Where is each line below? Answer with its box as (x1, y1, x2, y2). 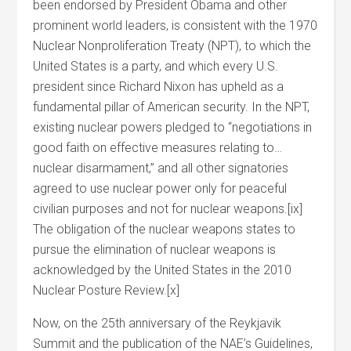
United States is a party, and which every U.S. (33, 59, 279, 74)
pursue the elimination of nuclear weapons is (33, 242, 277, 257)
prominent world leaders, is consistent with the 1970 (33, 18, 318, 33)
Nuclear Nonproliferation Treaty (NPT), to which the (33, 38, 312, 53)
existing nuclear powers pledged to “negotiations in (33, 120, 313, 135)
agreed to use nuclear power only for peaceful (33, 181, 288, 196)
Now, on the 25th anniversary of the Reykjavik (33, 316, 282, 331)
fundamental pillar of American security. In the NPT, (33, 100, 310, 114)
